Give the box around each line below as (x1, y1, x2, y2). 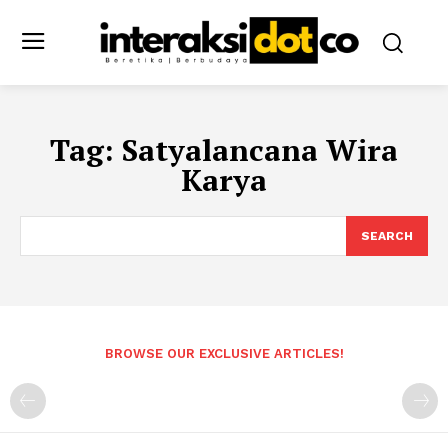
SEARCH (361, 228, 413, 243)
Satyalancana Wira (122, 129, 398, 170)
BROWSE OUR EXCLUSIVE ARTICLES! (104, 345, 344, 361)
